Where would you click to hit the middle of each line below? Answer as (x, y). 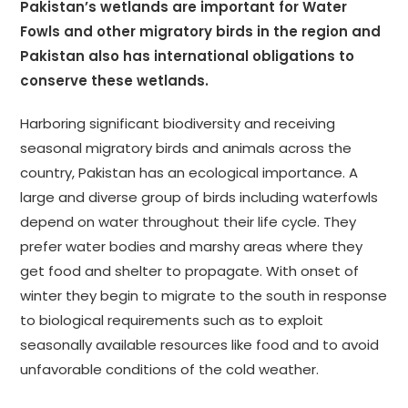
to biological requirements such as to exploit (172, 321)
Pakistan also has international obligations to (188, 56)
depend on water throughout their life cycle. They (189, 222)
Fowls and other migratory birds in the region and (201, 32)
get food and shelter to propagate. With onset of (190, 271)
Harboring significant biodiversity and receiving (178, 124)
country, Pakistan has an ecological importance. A (189, 173)
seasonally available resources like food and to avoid (200, 345)
